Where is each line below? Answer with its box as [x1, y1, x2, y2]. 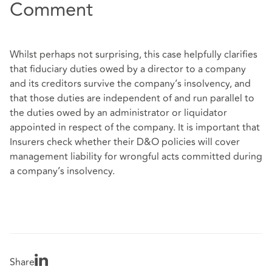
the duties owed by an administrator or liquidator [10, 105, 227, 120]
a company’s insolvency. [10, 163, 115, 178]
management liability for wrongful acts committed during [10, 149, 262, 164]
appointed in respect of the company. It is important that [10, 120, 260, 135]
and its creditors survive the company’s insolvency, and [10, 76, 251, 91]
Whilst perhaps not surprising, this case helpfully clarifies [10, 47, 257, 62]
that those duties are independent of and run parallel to [10, 90, 254, 106]
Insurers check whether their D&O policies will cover [10, 134, 240, 149]
